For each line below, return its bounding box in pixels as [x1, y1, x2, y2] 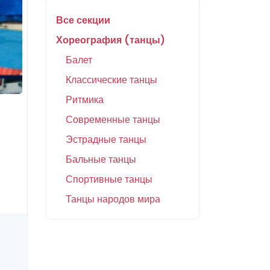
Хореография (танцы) [56, 33, 165, 47]
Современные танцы [66, 112, 160, 127]
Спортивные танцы [66, 172, 152, 186]
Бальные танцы [66, 152, 136, 166]
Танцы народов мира [66, 192, 160, 206]
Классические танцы [66, 72, 157, 87]
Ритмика [66, 92, 104, 107]
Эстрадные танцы [66, 132, 146, 146]
